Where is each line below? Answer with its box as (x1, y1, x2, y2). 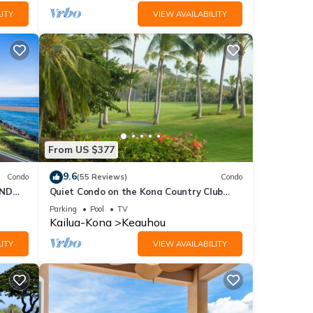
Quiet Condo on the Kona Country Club (49, 185, 224, 197)
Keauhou (121, 214, 166, 229)
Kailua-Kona (49, 214, 112, 229)
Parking (49, 203, 77, 214)
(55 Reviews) (76, 172, 127, 182)
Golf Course (49, 198, 101, 210)
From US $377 (48, 143, 115, 156)
